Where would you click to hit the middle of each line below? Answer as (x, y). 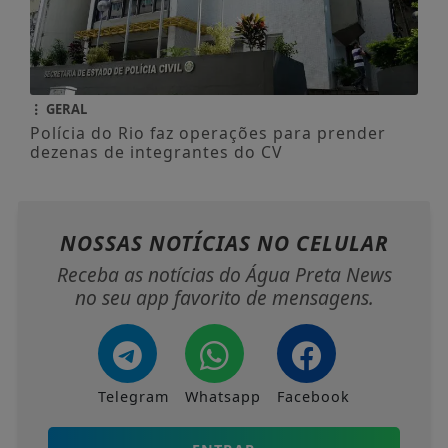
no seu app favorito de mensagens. (224, 298)
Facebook (313, 397)
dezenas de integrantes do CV (156, 152)
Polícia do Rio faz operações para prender (207, 133)
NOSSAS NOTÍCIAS (158, 243)
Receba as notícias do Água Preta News (224, 275)
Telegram (133, 397)
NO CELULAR (322, 243)
